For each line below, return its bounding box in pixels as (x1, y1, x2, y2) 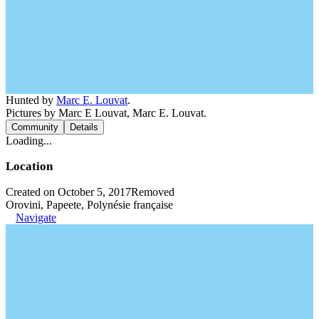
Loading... (6, 134, 52, 147)
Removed (131, 185, 174, 198)
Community (11, 121, 58, 132)
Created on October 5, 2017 (6, 185, 131, 198)
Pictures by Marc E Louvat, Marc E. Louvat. (6, 106, 206, 119)
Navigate (16, 211, 56, 224)
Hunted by (6, 93, 56, 106)
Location (6, 159, 53, 173)
